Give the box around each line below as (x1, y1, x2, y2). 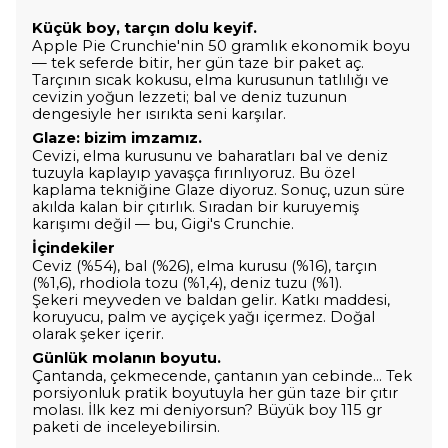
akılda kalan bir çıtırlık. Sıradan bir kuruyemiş (32, 198, 359, 217)
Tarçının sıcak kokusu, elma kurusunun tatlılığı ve (32, 71, 389, 90)
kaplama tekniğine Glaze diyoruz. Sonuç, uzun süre (32, 181, 405, 200)
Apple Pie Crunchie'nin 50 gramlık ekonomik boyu (32, 37, 410, 56)
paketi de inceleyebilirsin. (32, 418, 220, 437)
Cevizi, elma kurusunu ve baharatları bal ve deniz (32, 147, 388, 166)
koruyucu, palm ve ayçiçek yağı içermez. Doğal (32, 308, 375, 327)
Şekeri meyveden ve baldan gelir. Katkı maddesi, (32, 291, 390, 310)
